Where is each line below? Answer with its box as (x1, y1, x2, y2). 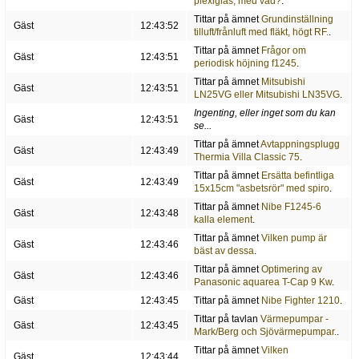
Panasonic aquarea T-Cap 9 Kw (193, 276, 332, 288)
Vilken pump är (260, 232, 327, 244)
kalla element (193, 214, 252, 226)
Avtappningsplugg (260, 139, 340, 151)
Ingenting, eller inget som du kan (193, 107, 336, 119)
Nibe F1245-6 (260, 201, 321, 213)
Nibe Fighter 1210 (260, 295, 340, 307)
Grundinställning (260, 14, 333, 26)
